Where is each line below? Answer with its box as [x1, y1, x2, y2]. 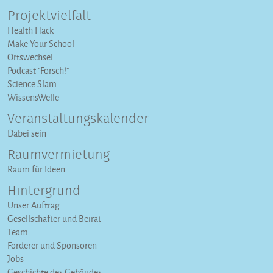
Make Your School [7, 37, 74, 50]
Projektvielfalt [7, 9, 91, 23]
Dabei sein [7, 126, 46, 140]
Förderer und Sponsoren [7, 238, 97, 252]
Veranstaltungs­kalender [7, 112, 149, 126]
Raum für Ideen [7, 162, 65, 175]
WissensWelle [7, 90, 59, 104]
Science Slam [7, 77, 57, 90]
